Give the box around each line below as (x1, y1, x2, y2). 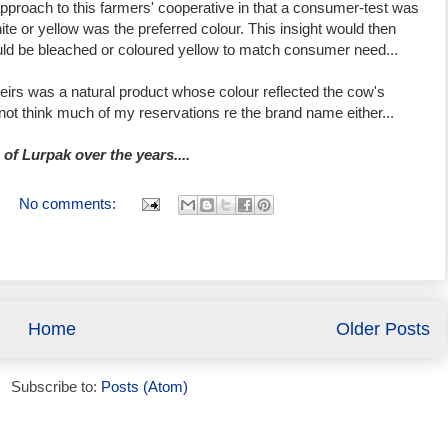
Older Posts (335, 318, 430, 339)
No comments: (18, 194, 120, 212)
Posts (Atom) (100, 377, 188, 395)
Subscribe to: (10, 377, 101, 395)
